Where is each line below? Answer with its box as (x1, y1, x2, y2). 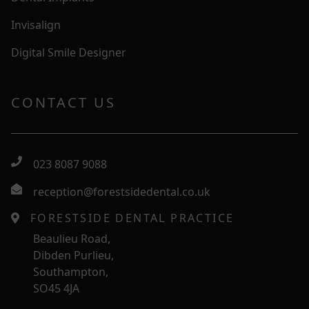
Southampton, (33, 263, 108, 279)
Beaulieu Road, (33, 230, 110, 246)
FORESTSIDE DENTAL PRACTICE (30, 210, 235, 226)
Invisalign (11, 17, 61, 32)
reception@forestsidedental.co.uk (33, 183, 210, 199)
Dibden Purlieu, (33, 247, 114, 263)
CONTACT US (11, 92, 116, 112)
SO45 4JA (33, 280, 79, 296)
